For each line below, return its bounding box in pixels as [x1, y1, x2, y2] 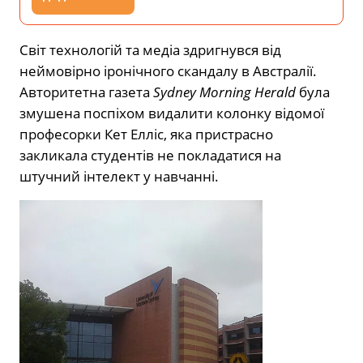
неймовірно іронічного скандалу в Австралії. [19, 61, 317, 80]
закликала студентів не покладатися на [19, 145, 281, 164]
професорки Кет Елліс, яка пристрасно [19, 124, 273, 143]
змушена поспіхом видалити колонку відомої [19, 103, 324, 122]
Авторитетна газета [19, 82, 153, 101]
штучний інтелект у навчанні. [19, 166, 219, 186]
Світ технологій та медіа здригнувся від [19, 40, 281, 59]
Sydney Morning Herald [153, 82, 296, 101]
